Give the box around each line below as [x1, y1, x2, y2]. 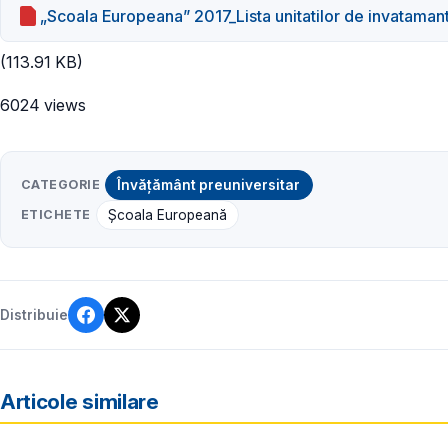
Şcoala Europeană [107, 206, 227, 223]
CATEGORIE [21, 176, 101, 192]
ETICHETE [21, 206, 91, 222]
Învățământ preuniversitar [117, 176, 301, 193]
